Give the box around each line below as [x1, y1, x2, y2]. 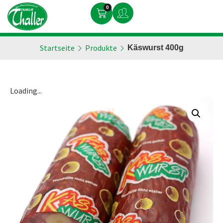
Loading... [10, 85, 42, 96]
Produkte [85, 42, 117, 53]
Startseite [39, 42, 75, 53]
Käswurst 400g [127, 43, 184, 52]
